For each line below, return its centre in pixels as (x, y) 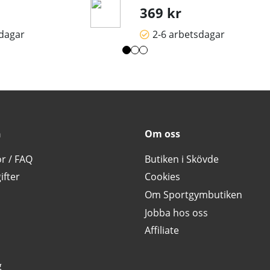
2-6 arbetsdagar (189, 35)
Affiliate (162, 231)
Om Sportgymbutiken (193, 195)
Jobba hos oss (176, 212)
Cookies (162, 177)
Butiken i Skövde (182, 159)
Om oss (162, 134)
